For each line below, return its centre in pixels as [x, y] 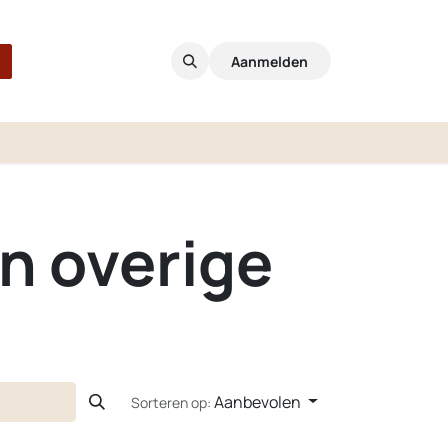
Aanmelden [270, 61]
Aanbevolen [258, 401]
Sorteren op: [171, 402]
